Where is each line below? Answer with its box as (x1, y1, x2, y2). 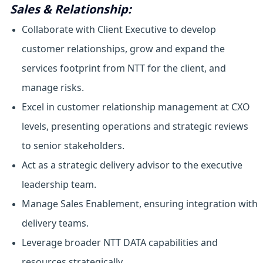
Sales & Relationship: (9, 1, 131, 18)
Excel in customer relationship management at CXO (21, 100, 250, 114)
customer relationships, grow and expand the (21, 42, 225, 56)
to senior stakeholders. (21, 139, 124, 153)
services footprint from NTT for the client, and (21, 62, 226, 75)
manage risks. (21, 81, 84, 95)
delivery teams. (21, 217, 89, 230)
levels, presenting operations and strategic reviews (21, 120, 248, 133)
